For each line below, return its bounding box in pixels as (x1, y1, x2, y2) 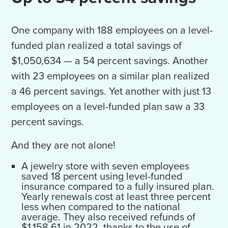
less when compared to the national (21, 201, 181, 214)
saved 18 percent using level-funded (21, 170, 183, 183)
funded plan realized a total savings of (11, 40, 182, 52)
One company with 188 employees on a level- (11, 24, 213, 37)
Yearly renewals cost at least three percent (21, 191, 211, 204)
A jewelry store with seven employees (21, 160, 190, 173)
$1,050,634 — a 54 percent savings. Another (11, 55, 209, 68)
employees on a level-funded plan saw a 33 (11, 101, 205, 113)
